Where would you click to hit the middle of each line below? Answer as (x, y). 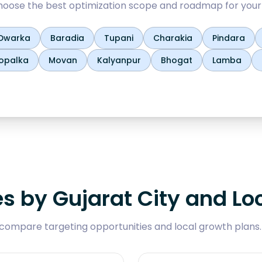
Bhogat (177, 60)
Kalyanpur (119, 60)
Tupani (119, 38)
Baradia (67, 38)
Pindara (229, 38)
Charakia (173, 38)
